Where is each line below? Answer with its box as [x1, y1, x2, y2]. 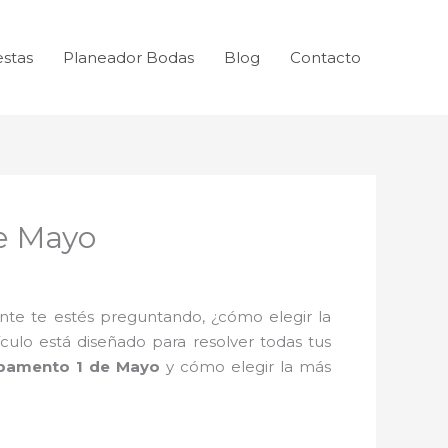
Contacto [290, 48, 361, 67]
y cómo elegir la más [160, 356, 332, 376]
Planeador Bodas [63, 48, 194, 67]
